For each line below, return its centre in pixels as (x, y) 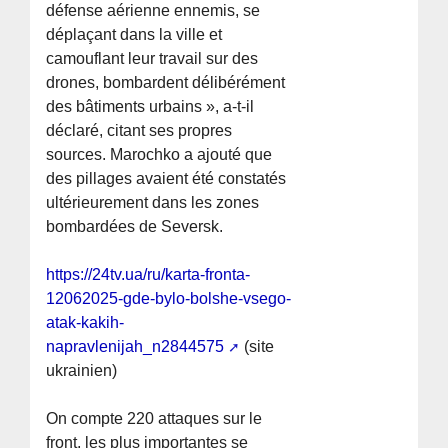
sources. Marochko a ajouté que (159, 155)
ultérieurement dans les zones (153, 203)
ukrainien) (82, 371)
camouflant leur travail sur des (152, 59)
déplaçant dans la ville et (134, 35)
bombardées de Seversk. (135, 227)
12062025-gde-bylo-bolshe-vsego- (169, 299)
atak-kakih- (85, 323)
